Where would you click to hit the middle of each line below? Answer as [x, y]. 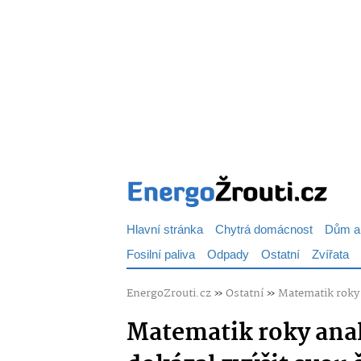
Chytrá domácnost [264, 230]
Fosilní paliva [161, 255]
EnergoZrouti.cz [169, 293]
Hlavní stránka [165, 230]
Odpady [228, 255]
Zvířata [330, 255]
